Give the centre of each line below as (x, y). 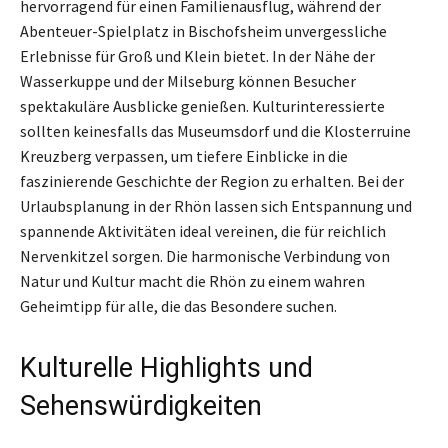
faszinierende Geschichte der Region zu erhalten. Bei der (212, 180)
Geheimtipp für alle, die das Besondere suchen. (178, 305)
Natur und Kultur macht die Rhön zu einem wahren (192, 280)
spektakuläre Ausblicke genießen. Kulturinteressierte (202, 105)
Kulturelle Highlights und (166, 367)
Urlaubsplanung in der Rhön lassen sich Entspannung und (216, 205)
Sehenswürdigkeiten (141, 405)
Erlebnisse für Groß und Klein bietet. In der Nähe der (197, 55)
